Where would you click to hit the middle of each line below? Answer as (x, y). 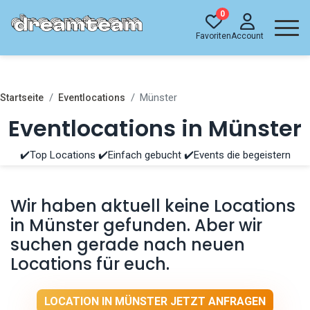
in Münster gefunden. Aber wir (137, 225)
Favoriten (213, 36)
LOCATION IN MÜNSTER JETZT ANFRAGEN (155, 301)
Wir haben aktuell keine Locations (153, 206)
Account (247, 36)
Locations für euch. (90, 264)
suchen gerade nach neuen (128, 244)
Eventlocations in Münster (155, 128)
